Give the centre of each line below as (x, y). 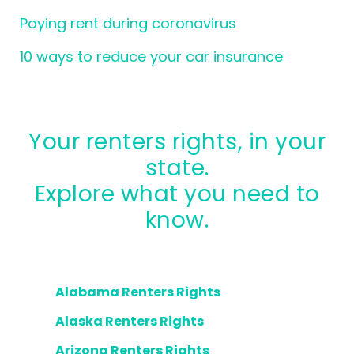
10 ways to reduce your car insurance (151, 56)
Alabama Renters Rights (138, 292)
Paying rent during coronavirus (128, 23)
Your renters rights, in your (36, 142)
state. (177, 168)
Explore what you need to (177, 194)
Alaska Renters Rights (130, 321)
